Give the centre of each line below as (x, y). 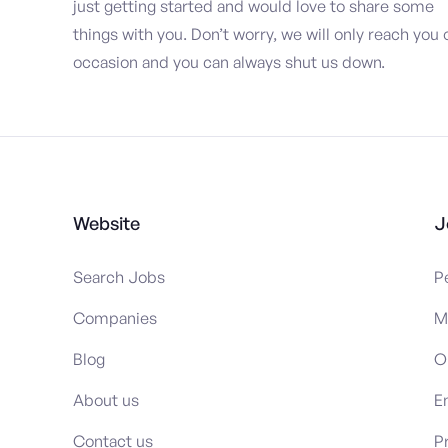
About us (106, 399)
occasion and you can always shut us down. (229, 61)
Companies (115, 317)
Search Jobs (119, 276)
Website (106, 222)
